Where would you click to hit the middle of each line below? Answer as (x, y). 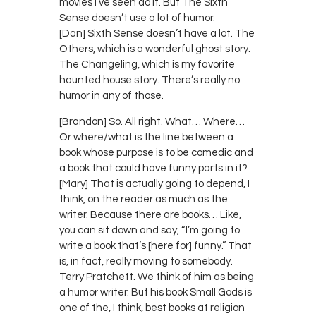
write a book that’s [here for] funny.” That (156, 245)
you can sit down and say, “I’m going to (150, 230)
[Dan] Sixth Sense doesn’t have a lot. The (157, 33)
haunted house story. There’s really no (150, 80)
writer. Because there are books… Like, (150, 214)
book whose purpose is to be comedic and (156, 152)
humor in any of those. (111, 95)
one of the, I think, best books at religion (152, 308)
